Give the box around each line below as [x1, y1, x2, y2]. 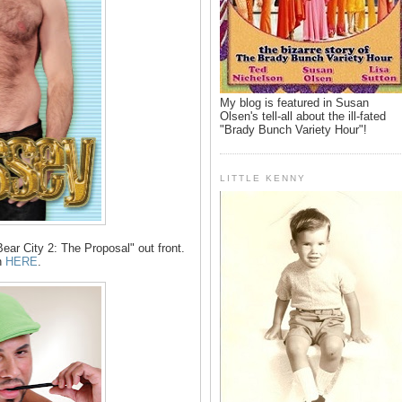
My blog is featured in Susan [220, 95, 369, 109]
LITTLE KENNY [220, 172, 307, 183]
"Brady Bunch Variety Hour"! [220, 122, 367, 136]
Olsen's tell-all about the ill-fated [220, 109, 386, 123]
